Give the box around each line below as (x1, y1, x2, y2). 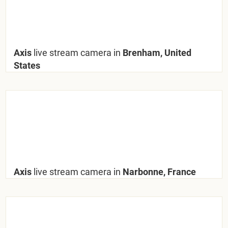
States (14, 60, 41, 71)
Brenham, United (121, 47, 192, 58)
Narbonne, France (121, 166, 196, 177)
